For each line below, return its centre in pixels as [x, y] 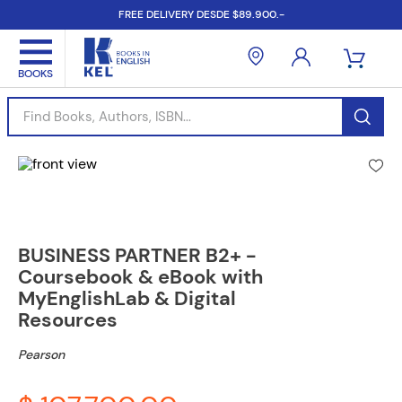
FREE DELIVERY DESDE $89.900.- [201, 14]
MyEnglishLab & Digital [127, 298]
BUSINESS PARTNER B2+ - [137, 255]
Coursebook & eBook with [140, 277]
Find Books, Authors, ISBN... [94, 104]
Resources [68, 320]
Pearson [41, 354]
